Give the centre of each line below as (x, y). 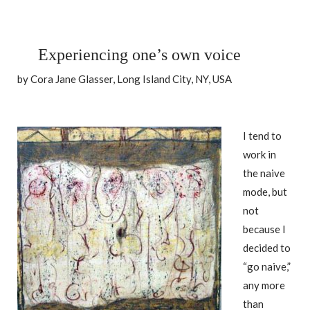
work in (259, 154)
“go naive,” (267, 266)
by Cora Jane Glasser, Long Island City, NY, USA (125, 79)
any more (264, 285)
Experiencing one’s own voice (139, 55)
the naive (264, 173)
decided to (267, 247)
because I (264, 229)
